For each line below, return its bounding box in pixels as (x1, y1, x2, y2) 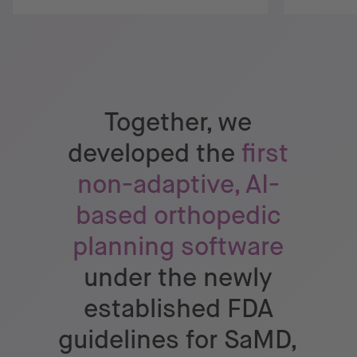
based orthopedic (75, 201, 281, 229)
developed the (68, 139, 242, 167)
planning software (73, 232, 284, 261)
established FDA (83, 294, 273, 323)
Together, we (104, 108, 253, 136)
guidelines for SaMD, (58, 325, 299, 354)
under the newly (84, 263, 273, 292)
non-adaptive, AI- (76, 170, 280, 198)
